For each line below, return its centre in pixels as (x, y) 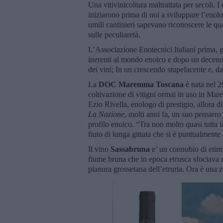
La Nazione (106, 114)
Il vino (99, 149)
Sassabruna (130, 149)
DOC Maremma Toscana (141, 84)
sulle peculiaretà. (114, 34)
